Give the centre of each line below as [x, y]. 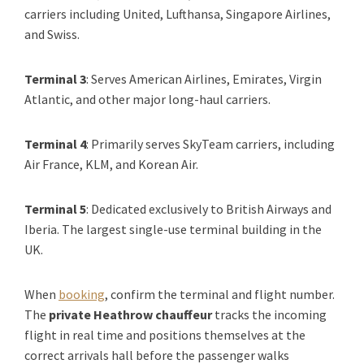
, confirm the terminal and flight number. [220, 294]
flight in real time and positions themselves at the [165, 334]
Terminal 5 [55, 208]
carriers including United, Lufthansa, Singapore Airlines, [178, 13]
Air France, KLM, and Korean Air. [111, 164]
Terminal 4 [55, 143]
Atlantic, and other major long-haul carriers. [147, 99]
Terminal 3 [55, 78]
